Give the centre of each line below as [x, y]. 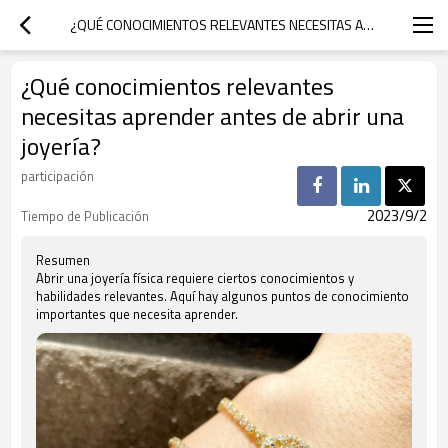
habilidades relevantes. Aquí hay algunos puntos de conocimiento [222, 296]
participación [57, 176]
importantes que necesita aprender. [137, 314]
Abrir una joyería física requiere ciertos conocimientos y [195, 278]
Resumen [63, 260]
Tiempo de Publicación [85, 216]
